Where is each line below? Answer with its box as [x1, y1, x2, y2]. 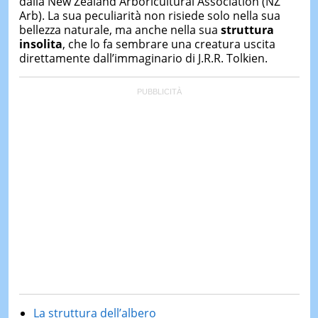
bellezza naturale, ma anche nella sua [18, 21, 221, 38]
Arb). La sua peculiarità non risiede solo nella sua [18, 7, 280, 23]
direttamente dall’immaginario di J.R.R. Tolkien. [18, 50, 268, 66]
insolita [18, 35, 62, 52]
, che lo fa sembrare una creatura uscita [62, 35, 275, 52]
